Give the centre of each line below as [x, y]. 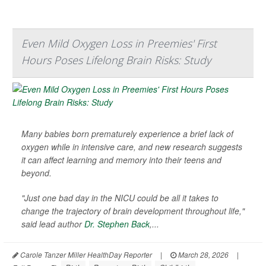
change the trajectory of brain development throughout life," [133, 211]
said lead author [53, 224]
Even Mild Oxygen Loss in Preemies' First [119, 44]
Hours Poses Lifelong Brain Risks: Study [116, 60]
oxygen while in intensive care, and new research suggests [132, 147]
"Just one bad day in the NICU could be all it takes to [120, 198]
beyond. [37, 173]
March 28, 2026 [202, 255]
